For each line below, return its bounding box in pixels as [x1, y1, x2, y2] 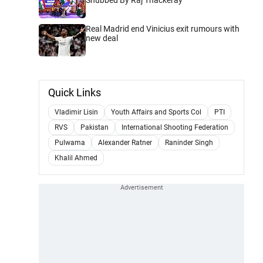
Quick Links [48, 86, 101, 99]
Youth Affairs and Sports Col [111, 107, 201, 116]
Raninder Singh [165, 138, 213, 147]
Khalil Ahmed [55, 153, 97, 162]
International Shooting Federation [122, 123, 228, 131]
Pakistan [80, 123, 109, 131]
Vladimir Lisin [55, 107, 98, 116]
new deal [86, 33, 118, 43]
